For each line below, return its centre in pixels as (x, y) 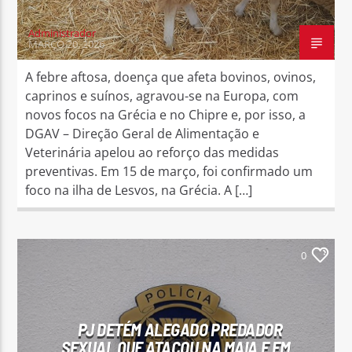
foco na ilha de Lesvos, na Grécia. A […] (139, 190)
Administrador (62, 33)
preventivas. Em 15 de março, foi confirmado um (169, 171)
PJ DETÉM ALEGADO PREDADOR (180, 329)
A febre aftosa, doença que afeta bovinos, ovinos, (171, 77)
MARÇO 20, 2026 (67, 44)
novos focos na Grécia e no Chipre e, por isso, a (166, 114)
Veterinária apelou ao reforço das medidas (152, 152)
